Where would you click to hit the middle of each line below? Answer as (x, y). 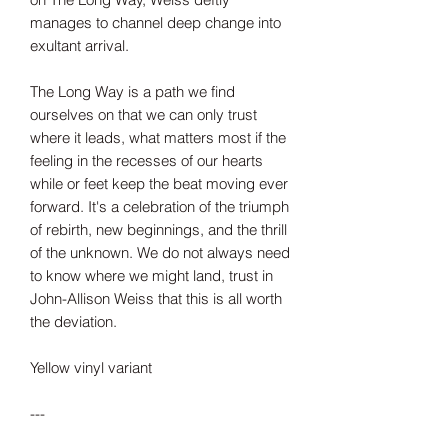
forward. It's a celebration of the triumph (159, 207)
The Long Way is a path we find (132, 92)
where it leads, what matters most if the (158, 138)
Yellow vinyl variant (91, 368)
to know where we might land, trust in (151, 276)
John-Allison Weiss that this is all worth (156, 299)
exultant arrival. (79, 46)
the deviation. (73, 322)
